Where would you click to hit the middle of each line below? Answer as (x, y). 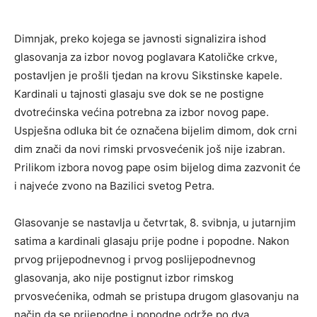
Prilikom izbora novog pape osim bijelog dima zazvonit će (157, 168)
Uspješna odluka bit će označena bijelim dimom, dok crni (156, 131)
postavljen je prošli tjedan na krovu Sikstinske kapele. (148, 76)
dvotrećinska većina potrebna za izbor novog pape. (142, 113)
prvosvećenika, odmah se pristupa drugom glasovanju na (156, 296)
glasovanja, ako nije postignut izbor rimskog (124, 278)
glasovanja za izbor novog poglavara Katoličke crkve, (146, 57)
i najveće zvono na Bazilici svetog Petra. (114, 186)
